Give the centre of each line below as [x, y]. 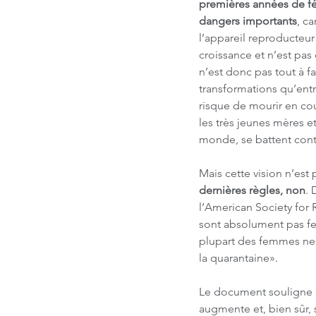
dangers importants [248, 21]
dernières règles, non [252, 190]
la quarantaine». [238, 258]
